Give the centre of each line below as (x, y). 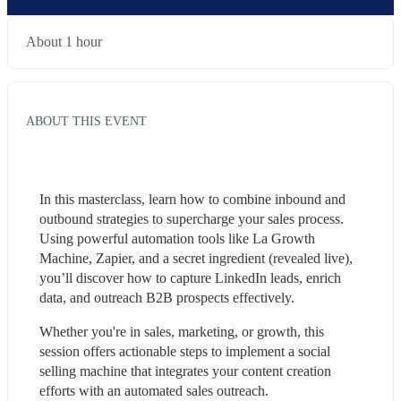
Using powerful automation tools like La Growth (177, 238)
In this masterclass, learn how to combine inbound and (192, 199)
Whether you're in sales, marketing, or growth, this (182, 331)
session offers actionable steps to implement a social (185, 351)
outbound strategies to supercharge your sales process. (192, 218)
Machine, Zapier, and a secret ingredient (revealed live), (196, 258)
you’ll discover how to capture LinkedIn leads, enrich (190, 277)
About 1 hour (64, 42)
